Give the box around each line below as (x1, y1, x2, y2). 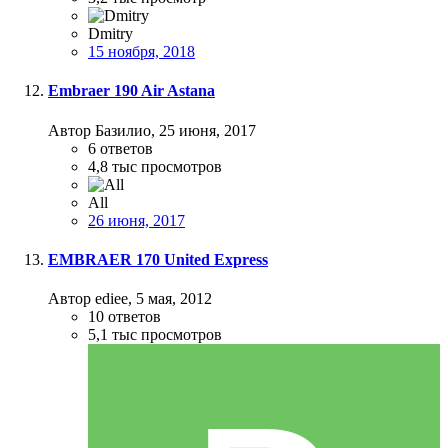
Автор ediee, (48, 290, 136, 308)
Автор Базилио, (48, 121, 159, 139)
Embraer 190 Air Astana (48, 82, 215, 100)
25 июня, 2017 (159, 121, 256, 139)
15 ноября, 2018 (88, 43, 195, 61)
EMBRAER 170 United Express (48, 250, 268, 268)
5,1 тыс (88, 326, 137, 344)
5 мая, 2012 (136, 290, 212, 308)
